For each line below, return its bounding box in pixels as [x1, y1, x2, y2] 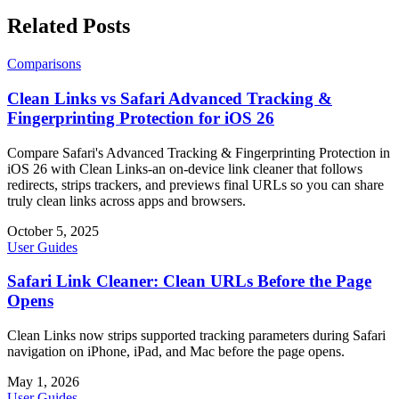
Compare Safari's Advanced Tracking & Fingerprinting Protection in [7, 144, 390, 160]
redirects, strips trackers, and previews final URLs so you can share [7, 176, 384, 192]
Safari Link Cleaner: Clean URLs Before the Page [7, 272, 371, 291]
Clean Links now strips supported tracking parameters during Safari [7, 328, 386, 344]
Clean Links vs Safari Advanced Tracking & [7, 88, 332, 108]
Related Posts [7, 14, 130, 38]
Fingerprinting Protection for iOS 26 [7, 108, 274, 127]
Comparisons [7, 56, 81, 72]
